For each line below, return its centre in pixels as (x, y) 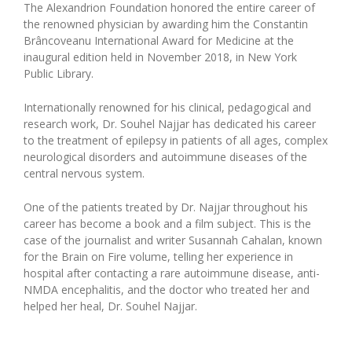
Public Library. (59, 73)
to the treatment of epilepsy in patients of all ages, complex (176, 140)
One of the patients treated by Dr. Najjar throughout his (166, 207)
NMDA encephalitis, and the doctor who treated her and (167, 290)
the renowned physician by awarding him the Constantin (166, 24)
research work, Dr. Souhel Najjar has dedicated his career (170, 124)
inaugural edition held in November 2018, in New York (160, 57)
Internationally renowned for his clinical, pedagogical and (167, 107)
